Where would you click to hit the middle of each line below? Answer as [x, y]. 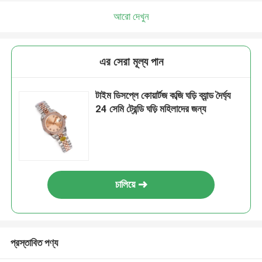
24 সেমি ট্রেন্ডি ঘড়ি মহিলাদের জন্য [151, 109]
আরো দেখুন [131, 16]
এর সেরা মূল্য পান [131, 62]
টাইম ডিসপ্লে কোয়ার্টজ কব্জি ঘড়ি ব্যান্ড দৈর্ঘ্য [163, 96]
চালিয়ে [125, 185]
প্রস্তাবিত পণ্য [34, 242]
